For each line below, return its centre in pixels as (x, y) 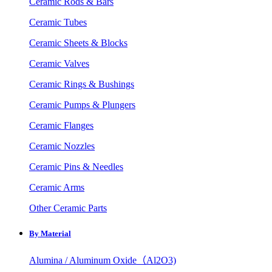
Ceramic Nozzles (62, 146)
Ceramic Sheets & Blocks (78, 43)
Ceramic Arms (57, 188)
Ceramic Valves (59, 64)
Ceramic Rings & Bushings (82, 84)
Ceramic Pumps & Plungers (82, 105)
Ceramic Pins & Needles (76, 167)
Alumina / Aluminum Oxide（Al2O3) (103, 260)
